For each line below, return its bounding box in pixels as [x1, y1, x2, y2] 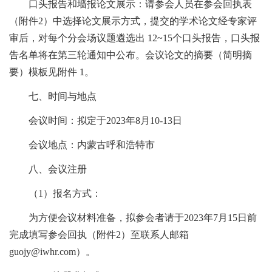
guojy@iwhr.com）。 [9, 246, 95, 257]
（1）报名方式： [9, 188, 101, 199]
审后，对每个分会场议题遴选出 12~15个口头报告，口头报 [9, 33, 260, 44]
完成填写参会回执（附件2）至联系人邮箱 [9, 229, 189, 240]
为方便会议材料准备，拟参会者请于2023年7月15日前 [9, 212, 257, 223]
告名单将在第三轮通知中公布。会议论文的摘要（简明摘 [9, 50, 252, 61]
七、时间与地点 [9, 91, 97, 102]
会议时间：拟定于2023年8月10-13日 [9, 115, 182, 126]
